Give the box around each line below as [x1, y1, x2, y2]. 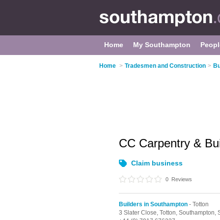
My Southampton [133, 41, 191, 49]
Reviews [170, 176, 192, 182]
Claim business [131, 159, 183, 167]
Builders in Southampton [119, 201, 188, 208]
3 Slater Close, [119, 209, 160, 216]
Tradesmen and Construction [125, 62, 206, 69]
